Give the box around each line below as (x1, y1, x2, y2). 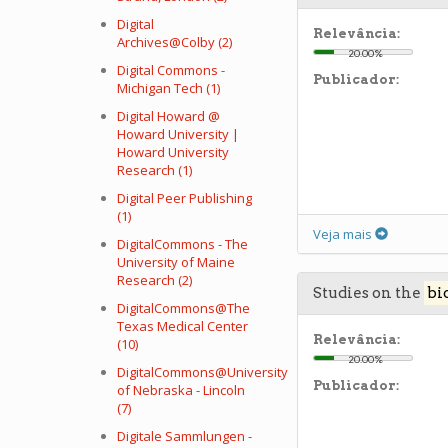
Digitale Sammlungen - (117, 427, 252, 445)
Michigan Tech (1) (117, 79, 220, 97)
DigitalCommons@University (117, 363, 288, 381)
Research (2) (117, 271, 192, 289)
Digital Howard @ (117, 107, 220, 125)
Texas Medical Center (117, 317, 248, 335)
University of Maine (117, 253, 235, 271)
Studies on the (313, 284, 424, 302)
